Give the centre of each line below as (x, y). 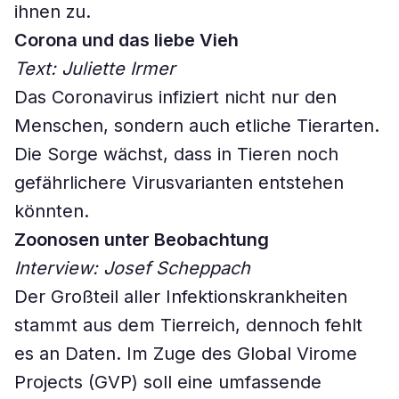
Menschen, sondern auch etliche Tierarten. (197, 126)
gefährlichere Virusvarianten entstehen (179, 183)
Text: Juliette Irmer (95, 69)
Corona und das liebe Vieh (126, 40)
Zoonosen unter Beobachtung (142, 240)
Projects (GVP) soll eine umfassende (168, 382)
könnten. (52, 211)
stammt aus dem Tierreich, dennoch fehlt (188, 325)
